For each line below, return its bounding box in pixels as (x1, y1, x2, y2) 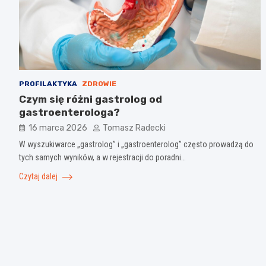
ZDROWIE (82, 79, 116, 88)
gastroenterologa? (19, 106, 120, 118)
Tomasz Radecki (103, 122, 166, 133)
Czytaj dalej (19, 171, 59, 181)
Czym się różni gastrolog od (19, 93, 162, 105)
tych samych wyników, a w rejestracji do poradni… (19, 152, 186, 162)
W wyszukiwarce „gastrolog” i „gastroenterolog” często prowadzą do (19, 139, 254, 149)
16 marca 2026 (28, 122, 87, 133)
